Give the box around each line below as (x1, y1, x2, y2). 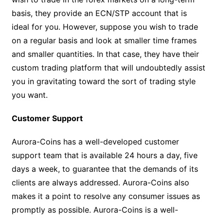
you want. (11, 90, 48, 100)
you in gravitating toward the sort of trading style (11, 76, 196, 86)
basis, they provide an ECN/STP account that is (11, 8, 187, 18)
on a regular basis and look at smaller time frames (11, 35, 197, 45)
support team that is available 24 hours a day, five (11, 150, 198, 160)
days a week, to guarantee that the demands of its (11, 163, 198, 174)
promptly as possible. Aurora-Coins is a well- (11, 204, 178, 215)
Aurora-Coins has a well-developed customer (11, 136, 179, 146)
